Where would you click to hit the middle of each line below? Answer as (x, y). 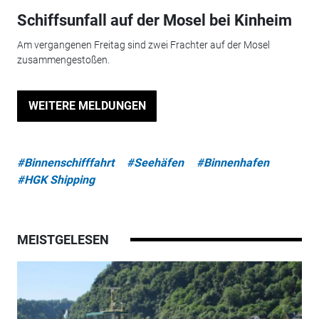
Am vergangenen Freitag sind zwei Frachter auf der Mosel (143, 45)
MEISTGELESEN (63, 239)
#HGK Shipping (56, 179)
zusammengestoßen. (63, 59)
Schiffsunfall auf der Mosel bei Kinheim (154, 21)
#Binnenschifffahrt (65, 162)
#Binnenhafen (232, 162)
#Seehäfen (155, 162)
